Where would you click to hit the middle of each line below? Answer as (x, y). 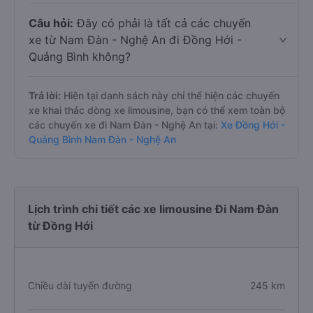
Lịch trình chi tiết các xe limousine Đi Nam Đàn (153, 209)
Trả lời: (45, 95)
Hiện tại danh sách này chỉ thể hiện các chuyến (170, 95)
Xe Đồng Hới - (253, 125)
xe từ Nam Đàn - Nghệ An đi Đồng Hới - (135, 40)
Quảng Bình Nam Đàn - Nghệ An (102, 139)
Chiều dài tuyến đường (80, 285)
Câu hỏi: (51, 23)
